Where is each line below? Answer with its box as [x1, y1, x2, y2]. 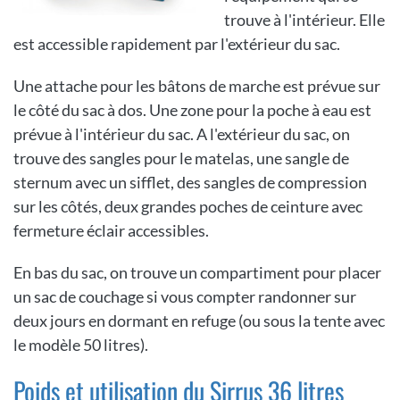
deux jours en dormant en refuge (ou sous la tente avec [13, 311, 385, 331]
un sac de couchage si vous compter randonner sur [13, 287, 356, 307]
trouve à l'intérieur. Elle [224, 10, 385, 30]
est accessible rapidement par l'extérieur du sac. [13, 34, 340, 54]
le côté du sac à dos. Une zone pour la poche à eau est [13, 100, 371, 121]
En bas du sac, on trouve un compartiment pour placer [13, 262, 381, 283]
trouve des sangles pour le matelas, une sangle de [13, 148, 349, 169]
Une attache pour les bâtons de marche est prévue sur [13, 76, 380, 96]
